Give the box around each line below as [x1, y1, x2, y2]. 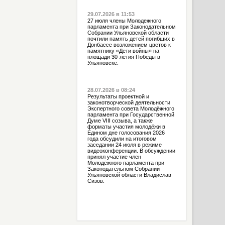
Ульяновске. [87, 60, 119, 66]
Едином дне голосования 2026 [87, 130, 165, 136]
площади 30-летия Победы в [87, 54, 160, 60]
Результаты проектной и [87, 93, 149, 99]
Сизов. [87, 178, 104, 184]
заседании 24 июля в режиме [87, 142, 162, 148]
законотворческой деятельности [87, 99, 170, 105]
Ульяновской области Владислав [87, 172, 171, 178]
